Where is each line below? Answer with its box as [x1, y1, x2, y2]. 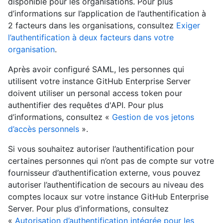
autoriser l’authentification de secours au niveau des [8, 180, 204, 190]
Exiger [176, 20, 200, 31]
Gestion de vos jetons [112, 112, 194, 122]
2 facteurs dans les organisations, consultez [8, 20, 176, 31]
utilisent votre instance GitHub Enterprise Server [8, 76, 191, 87]
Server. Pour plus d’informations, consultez [8, 204, 169, 214]
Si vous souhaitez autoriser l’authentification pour [8, 144, 194, 154]
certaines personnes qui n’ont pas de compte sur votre [8, 156, 214, 166]
